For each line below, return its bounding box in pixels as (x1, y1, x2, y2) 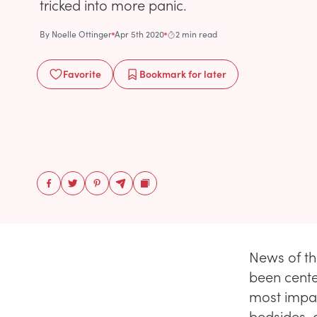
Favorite (63, 67, 101, 81)
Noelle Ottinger (52, 28, 112, 40)
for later (186, 67, 226, 81)
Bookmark (139, 67, 186, 81)
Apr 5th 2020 (115, 28, 164, 40)
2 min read (175, 28, 217, 40)
